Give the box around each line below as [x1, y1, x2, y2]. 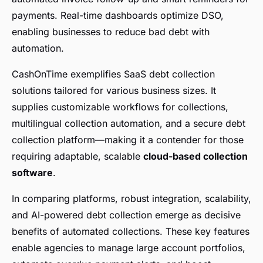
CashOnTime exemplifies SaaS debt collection [12, 68, 215, 80]
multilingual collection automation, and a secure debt [12, 117, 245, 130]
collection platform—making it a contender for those [12, 134, 244, 146]
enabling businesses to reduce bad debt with [12, 26, 210, 38]
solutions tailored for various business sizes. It [12, 85, 216, 97]
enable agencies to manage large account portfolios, [12, 242, 245, 254]
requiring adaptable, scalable [12, 150, 143, 163]
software [12, 167, 53, 179]
